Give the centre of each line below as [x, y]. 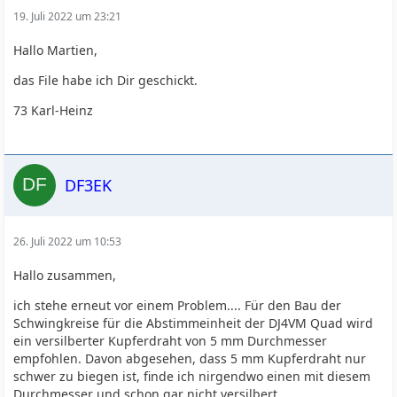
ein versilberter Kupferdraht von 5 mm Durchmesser [171, 341]
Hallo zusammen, [65, 275]
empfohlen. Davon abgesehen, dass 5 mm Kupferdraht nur [190, 358]
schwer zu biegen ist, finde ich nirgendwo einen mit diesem [192, 376]
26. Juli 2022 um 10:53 [68, 241]
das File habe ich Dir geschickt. [106, 80]
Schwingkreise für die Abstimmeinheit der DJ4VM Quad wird [194, 323]
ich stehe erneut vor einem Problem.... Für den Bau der [178, 305]
